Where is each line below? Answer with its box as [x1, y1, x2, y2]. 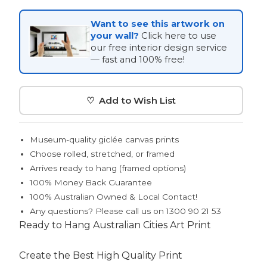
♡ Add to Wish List [86, 94, 176, 106]
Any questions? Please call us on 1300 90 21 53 [30, 206, 221, 216]
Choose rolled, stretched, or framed [30, 148, 175, 159]
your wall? [91, 30, 139, 41]
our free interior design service [91, 42, 227, 53]
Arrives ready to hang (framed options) [30, 163, 186, 173]
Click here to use [139, 30, 216, 41]
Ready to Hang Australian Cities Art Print [19, 219, 211, 231]
